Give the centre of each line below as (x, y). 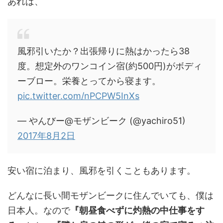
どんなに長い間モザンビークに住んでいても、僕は (111, 196)
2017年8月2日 (46, 136)
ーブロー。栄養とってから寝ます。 (89, 81)
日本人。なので (39, 211)
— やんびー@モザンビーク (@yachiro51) (102, 121)
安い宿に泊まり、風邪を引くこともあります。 (102, 171)
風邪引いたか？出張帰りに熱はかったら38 (104, 51)
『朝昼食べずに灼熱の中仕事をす (137, 211)
